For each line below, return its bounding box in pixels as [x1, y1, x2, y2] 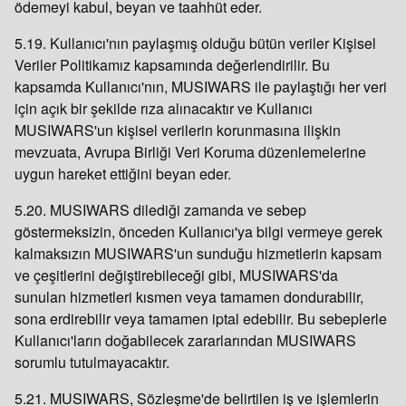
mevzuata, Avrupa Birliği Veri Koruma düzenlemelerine [14, 141, 366, 162]
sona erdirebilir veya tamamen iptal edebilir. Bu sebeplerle [14, 308, 387, 329]
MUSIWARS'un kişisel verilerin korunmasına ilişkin [14, 120, 341, 140]
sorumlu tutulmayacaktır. [14, 352, 169, 372]
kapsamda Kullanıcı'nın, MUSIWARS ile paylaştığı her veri [14, 76, 387, 97]
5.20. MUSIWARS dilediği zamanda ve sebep [14, 199, 306, 220]
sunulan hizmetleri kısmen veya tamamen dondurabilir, [14, 286, 363, 307]
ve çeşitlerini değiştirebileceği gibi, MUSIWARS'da [14, 265, 338, 285]
